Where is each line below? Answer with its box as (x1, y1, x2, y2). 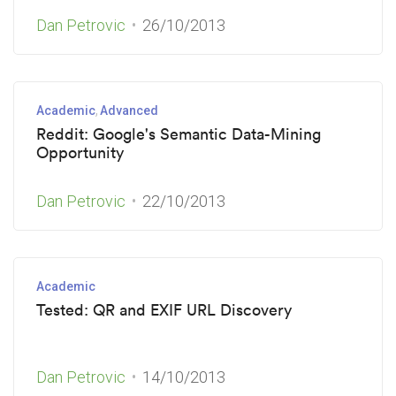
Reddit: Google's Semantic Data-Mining (36, 124, 321, 144)
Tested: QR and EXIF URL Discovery (36, 300, 292, 320)
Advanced (100, 103, 158, 118)
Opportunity (36, 142, 124, 163)
